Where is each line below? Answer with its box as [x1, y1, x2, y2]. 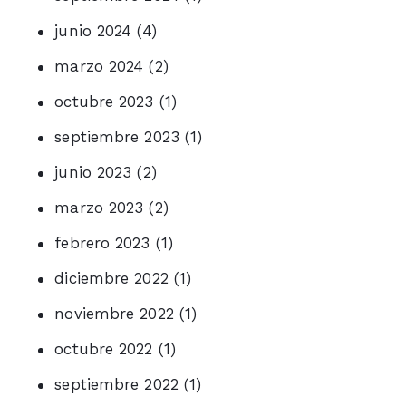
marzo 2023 [54, 198, 144, 217]
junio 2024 [54, 22, 132, 41]
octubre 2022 [54, 340, 153, 359]
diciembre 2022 [54, 269, 169, 288]
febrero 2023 [54, 234, 150, 253]
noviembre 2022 [54, 304, 174, 324]
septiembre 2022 [54, 375, 179, 394]
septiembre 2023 [54, 128, 179, 147]
